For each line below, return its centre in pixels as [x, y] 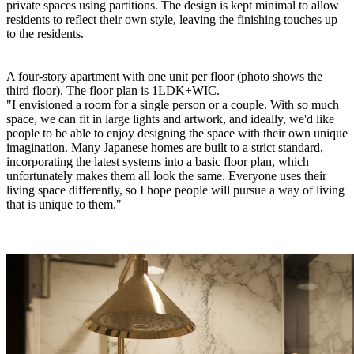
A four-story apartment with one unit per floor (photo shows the [164, 76]
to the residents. [45, 33]
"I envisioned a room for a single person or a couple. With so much [173, 104]
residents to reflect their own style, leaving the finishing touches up [172, 19]
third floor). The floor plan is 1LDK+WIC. [113, 90]
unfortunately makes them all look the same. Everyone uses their [166, 175]
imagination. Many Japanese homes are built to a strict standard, [165, 147]
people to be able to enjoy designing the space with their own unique [177, 133]
